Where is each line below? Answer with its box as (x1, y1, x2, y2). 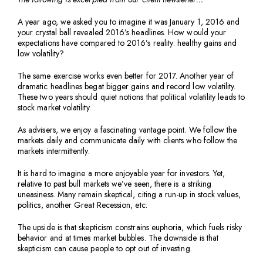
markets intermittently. (18, 145, 90, 157)
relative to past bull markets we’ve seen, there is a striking (18, 178, 212, 190)
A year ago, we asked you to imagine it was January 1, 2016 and (18, 16, 240, 28)
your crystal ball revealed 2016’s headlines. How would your (18, 26, 227, 38)
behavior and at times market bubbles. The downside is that (18, 232, 219, 244)
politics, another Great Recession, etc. (18, 199, 147, 211)
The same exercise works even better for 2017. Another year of (18, 70, 234, 82)
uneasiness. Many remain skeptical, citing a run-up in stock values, (18, 188, 241, 200)
